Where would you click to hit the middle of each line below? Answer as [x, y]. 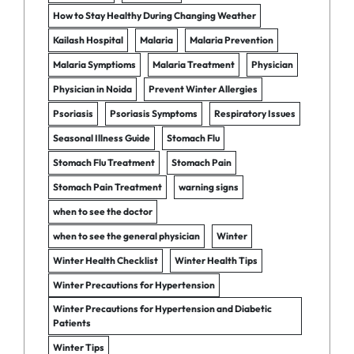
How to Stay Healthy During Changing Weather [154, 15]
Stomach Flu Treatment [104, 162]
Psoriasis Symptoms [154, 113]
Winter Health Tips [216, 260]
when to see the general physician [126, 235]
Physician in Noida [92, 88]
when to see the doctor [103, 211]
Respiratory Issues [255, 113]
